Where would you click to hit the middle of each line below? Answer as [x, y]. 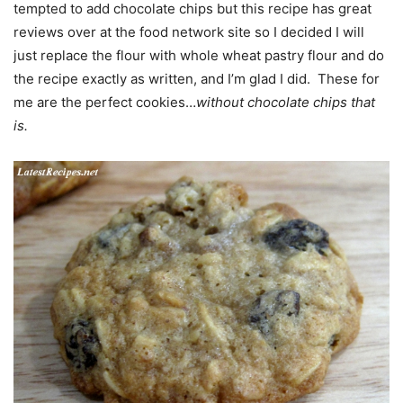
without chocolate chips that [286, 103]
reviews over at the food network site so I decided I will [189, 32]
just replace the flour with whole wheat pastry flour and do [199, 56]
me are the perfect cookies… [105, 103]
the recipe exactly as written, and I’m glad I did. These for [197, 79]
